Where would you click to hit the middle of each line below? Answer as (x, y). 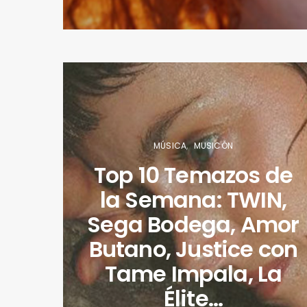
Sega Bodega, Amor (193, 224)
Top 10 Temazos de (193, 175)
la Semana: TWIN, (193, 199)
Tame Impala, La (193, 273)
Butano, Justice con (193, 249)
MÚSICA (170, 145)
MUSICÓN (213, 145)
